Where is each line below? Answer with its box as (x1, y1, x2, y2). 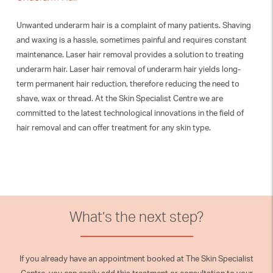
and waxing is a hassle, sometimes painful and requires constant (16, 35, 247, 44)
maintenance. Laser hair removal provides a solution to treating (16, 49, 244, 59)
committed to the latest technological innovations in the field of (16, 108, 244, 118)
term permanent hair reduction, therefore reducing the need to (16, 79, 239, 88)
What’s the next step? (69, 208, 204, 225)
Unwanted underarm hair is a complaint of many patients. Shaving (16, 20, 251, 30)
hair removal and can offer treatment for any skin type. (16, 122, 211, 132)
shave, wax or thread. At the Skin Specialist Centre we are (16, 93, 223, 103)
